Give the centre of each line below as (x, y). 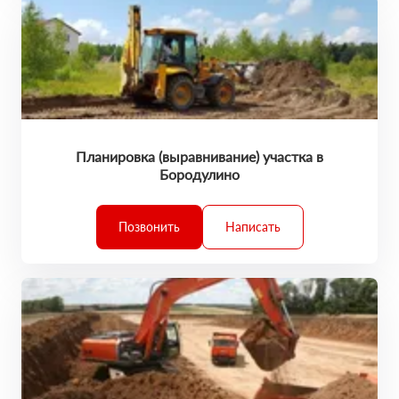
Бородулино (199, 174)
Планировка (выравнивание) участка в (199, 156)
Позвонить (149, 227)
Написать (252, 227)
